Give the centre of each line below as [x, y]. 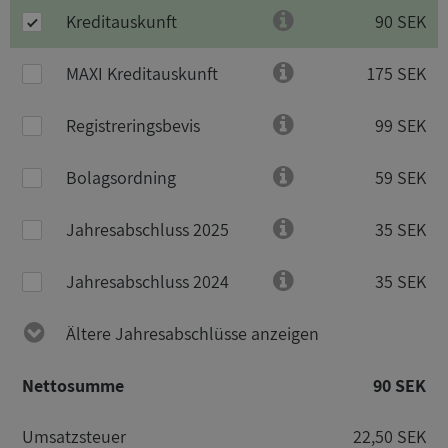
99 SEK [400, 125]
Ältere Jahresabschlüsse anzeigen [192, 333]
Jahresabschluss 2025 [147, 229]
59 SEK [400, 177]
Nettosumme [73, 385]
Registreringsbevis [133, 125]
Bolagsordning [121, 177]
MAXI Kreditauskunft [142, 73]
